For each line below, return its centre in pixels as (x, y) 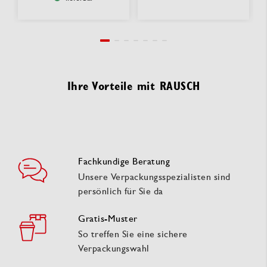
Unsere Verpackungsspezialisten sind (154, 176)
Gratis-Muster (108, 218)
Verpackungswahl (114, 248)
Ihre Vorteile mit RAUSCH (133, 86)
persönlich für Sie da (121, 191)
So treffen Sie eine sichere (133, 234)
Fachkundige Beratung (124, 161)
